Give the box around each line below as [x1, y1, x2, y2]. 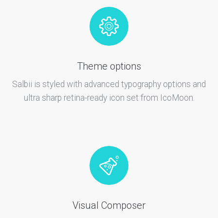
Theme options [77, 60, 141, 72]
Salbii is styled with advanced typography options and [12, 79, 206, 89]
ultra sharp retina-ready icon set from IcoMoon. [23, 92, 195, 103]
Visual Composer [73, 199, 145, 211]
